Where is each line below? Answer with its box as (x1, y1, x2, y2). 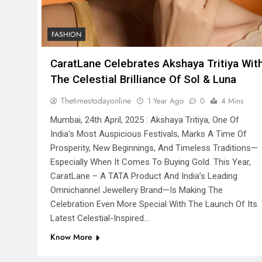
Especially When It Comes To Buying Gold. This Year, (50, 157, 251, 168)
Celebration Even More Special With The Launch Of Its (50, 199, 257, 210)
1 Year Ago (147, 95, 184, 107)
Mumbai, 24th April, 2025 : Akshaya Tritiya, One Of (50, 115, 239, 126)
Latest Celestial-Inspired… (50, 213, 149, 224)
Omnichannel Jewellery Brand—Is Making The (50, 185, 223, 196)
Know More (50, 231, 92, 243)
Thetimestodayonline (61, 95, 131, 107)
